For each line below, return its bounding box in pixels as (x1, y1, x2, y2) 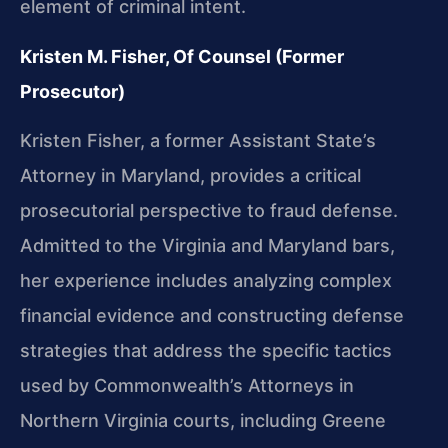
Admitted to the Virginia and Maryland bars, (20, 235, 395, 257)
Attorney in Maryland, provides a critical (20, 165, 361, 187)
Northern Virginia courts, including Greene (20, 410, 386, 432)
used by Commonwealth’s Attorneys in (20, 375, 354, 397)
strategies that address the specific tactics (20, 340, 392, 362)
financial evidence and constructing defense (20, 305, 404, 327)
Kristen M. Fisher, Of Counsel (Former (20, 45, 344, 67)
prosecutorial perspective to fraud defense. (20, 200, 398, 222)
